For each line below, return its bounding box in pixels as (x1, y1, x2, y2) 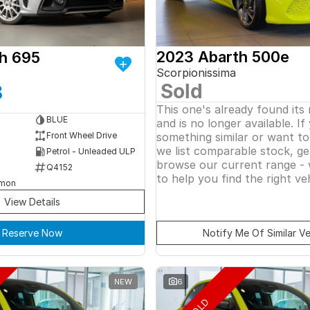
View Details (3, 195, 60, 208)
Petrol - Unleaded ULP (46, 146, 136, 157)
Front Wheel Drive (46, 130, 117, 141)
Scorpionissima (156, 65, 236, 80)
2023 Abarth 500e (156, 47, 289, 66)
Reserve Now (1, 226, 62, 239)
